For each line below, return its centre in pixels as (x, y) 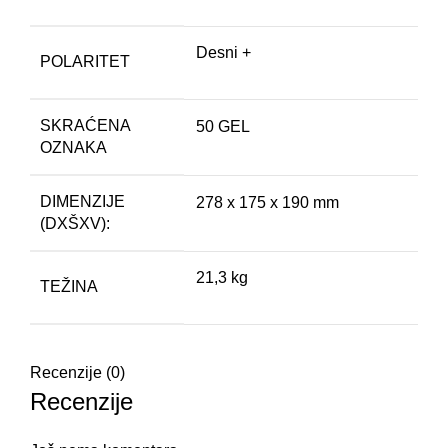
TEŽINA (69, 286)
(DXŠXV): (75, 223)
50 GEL (223, 126)
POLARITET (85, 61)
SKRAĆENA (85, 125)
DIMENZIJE (82, 201)
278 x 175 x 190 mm (267, 202)
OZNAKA (73, 147)
